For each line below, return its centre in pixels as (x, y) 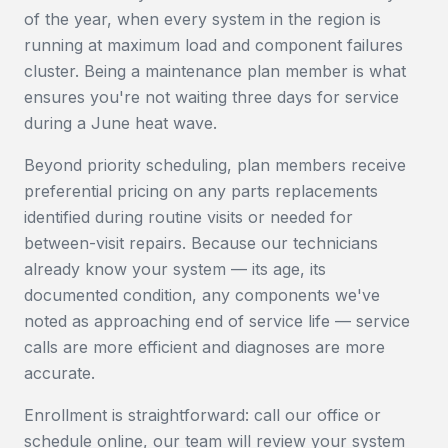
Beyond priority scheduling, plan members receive (215, 165)
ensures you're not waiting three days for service (211, 97)
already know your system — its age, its (175, 269)
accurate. (59, 373)
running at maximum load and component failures (213, 45)
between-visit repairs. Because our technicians (201, 243)
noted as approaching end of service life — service (217, 321)
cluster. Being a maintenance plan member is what (215, 71)
